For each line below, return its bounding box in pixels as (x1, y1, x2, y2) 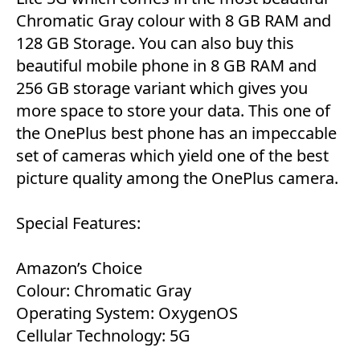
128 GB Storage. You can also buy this (16, 32, 294, 55)
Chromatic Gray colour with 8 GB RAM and (16, 10, 331, 32)
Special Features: (16, 212, 141, 235)
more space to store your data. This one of (16, 100, 330, 122)
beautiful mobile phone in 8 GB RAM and (16, 55, 317, 77)
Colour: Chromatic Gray (16, 280, 191, 302)
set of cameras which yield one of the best (16, 145, 329, 167)
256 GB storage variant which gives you (16, 77, 308, 100)
